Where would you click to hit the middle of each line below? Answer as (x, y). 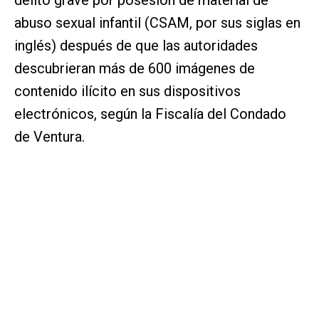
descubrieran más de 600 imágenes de (135, 68)
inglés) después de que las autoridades (136, 45)
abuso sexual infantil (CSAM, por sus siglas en (157, 22)
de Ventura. (49, 136)
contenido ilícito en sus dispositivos (127, 91)
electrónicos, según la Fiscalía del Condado (150, 114)
